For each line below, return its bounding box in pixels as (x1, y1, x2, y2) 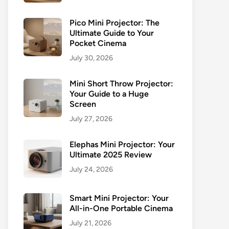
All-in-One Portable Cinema (70, 203, 173, 213)
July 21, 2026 (70, 219, 111, 227)
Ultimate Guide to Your (70, 28, 154, 38)
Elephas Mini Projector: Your (70, 140, 175, 149)
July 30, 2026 (70, 54, 113, 62)
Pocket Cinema (70, 38, 126, 48)
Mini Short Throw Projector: (70, 79, 173, 88)
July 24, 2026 (70, 165, 113, 174)
